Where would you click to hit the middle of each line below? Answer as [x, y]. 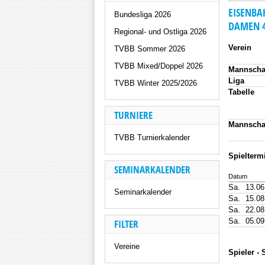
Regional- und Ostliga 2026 [160, 32]
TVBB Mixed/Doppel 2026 [159, 66]
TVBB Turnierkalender [152, 138]
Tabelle [241, 92]
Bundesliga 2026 [143, 14]
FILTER [126, 224]
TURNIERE [133, 115]
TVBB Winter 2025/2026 [156, 83]
